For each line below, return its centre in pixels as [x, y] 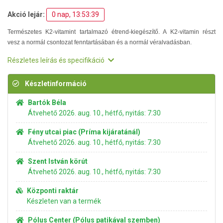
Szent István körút [58, 161]
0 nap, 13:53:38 [75, 14]
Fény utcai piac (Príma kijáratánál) [84, 132]
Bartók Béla [47, 103]
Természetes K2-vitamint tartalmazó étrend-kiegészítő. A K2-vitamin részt [111, 32]
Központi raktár [53, 191]
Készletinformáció [55, 84]
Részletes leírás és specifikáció [57, 60]
